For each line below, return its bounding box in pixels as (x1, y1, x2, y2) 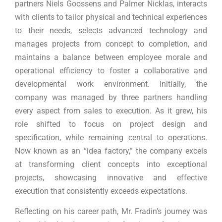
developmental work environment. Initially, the (15, 79, 207, 89)
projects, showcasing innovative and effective (15, 172, 207, 182)
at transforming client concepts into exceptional (15, 159, 207, 169)
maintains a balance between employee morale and (15, 52, 207, 62)
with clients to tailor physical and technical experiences (15, 12, 207, 22)
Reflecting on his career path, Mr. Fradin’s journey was (15, 207, 207, 217)
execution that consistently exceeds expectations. (15, 186, 187, 196)
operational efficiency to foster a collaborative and (15, 65, 207, 75)
